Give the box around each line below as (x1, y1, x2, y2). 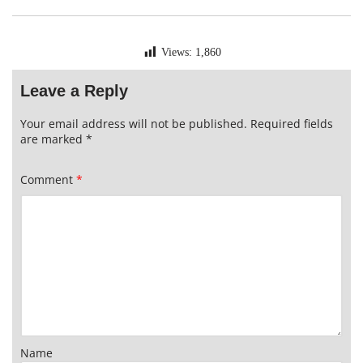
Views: (161, 46, 192, 58)
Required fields (250, 115, 333, 131)
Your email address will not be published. (20, 115, 247, 131)
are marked (20, 130, 86, 147)
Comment (20, 171, 76, 187)
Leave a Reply (20, 81, 128, 100)
